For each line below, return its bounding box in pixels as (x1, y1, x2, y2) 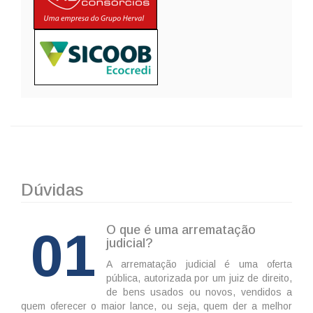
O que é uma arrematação (106, 223, 256, 238)
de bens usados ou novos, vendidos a (106, 286, 292, 298)
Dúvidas (21, 180, 84, 200)
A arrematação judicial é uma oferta (106, 259, 292, 270)
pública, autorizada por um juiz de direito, (106, 272, 292, 284)
